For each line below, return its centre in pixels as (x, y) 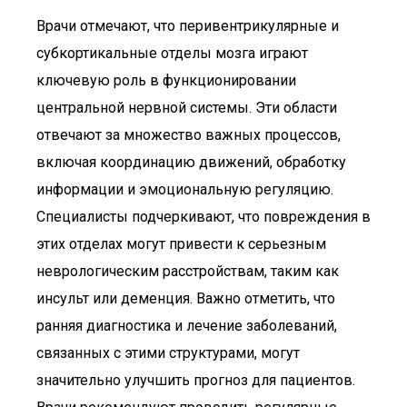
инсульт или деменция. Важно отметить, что (186, 298)
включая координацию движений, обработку (191, 162)
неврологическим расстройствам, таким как (188, 271)
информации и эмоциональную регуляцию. (185, 189)
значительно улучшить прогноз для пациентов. (196, 380)
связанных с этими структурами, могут (168, 353)
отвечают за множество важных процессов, (189, 135)
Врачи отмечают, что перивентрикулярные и (188, 26)
